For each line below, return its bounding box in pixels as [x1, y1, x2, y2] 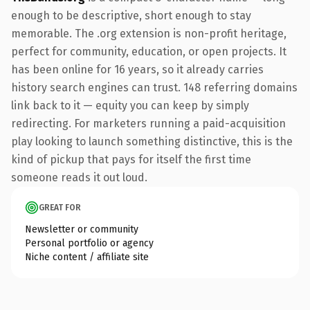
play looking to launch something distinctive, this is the [11, 134, 293, 148]
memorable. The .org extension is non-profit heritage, [11, 26, 286, 40]
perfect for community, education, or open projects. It [11, 44, 286, 58]
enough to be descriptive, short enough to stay [11, 8, 251, 22]
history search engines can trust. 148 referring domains [11, 80, 298, 94]
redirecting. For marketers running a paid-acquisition [11, 116, 286, 130]
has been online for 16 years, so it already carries [11, 62, 264, 76]
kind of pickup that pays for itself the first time [11, 152, 251, 166]
